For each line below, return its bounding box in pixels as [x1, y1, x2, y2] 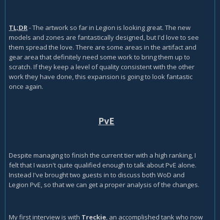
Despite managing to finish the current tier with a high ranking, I [9, 151, 196, 160]
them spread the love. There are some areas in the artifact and [9, 43, 196, 52]
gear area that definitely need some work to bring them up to [9, 53, 190, 62]
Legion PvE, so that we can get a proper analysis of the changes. [9, 180, 199, 190]
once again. [9, 82, 43, 91]
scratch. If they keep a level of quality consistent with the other [9, 62, 194, 72]
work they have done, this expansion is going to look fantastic [9, 72, 192, 82]
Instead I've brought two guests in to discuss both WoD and [9, 170, 185, 180]
